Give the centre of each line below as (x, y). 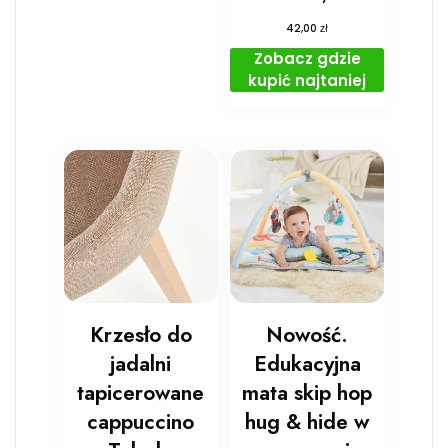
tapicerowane (141, 392)
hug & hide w (307, 421)
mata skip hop (307, 392)
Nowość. (307, 334)
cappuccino (141, 421)
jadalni (141, 363)
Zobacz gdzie (307, 59)
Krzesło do (140, 334)
